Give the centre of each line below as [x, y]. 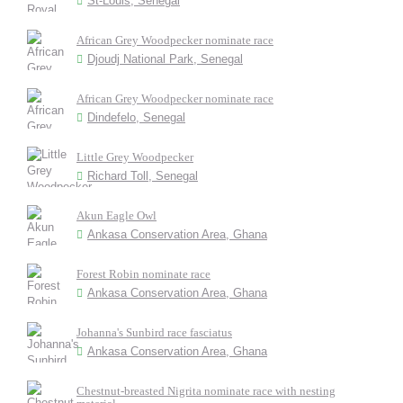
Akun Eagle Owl [116, 215]
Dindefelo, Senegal [136, 117]
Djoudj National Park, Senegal [165, 59]
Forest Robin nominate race [143, 274]
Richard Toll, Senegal [143, 176]
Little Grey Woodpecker [135, 157]
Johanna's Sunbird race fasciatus [154, 332]
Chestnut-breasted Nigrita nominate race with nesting [206, 391]
